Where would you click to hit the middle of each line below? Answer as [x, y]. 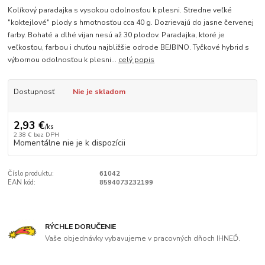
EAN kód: [22, 182]
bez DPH [46, 134]
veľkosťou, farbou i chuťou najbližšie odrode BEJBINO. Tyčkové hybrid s [129, 48]
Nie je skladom [99, 92]
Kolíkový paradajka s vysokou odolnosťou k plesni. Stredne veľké [120, 10]
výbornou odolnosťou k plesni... [63, 60]
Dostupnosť [34, 92]
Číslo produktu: [31, 173]
